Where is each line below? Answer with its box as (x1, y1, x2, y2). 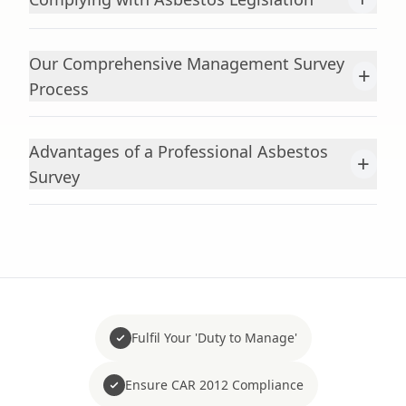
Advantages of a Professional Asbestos (29, 140, 328, 162)
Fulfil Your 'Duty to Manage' (130, 329, 297, 346)
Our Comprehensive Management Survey (29, 53, 344, 74)
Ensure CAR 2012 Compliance (124, 376, 304, 393)
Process (29, 78, 89, 100)
